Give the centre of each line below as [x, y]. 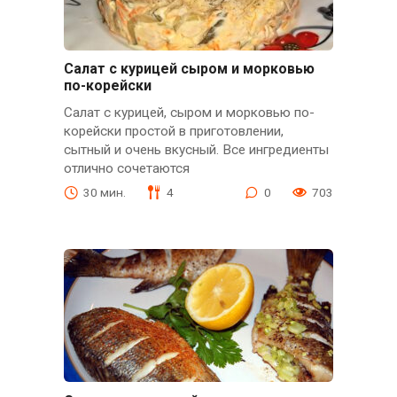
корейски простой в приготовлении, [173, 132]
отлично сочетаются [126, 169]
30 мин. [104, 192]
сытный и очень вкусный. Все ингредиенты [196, 150]
